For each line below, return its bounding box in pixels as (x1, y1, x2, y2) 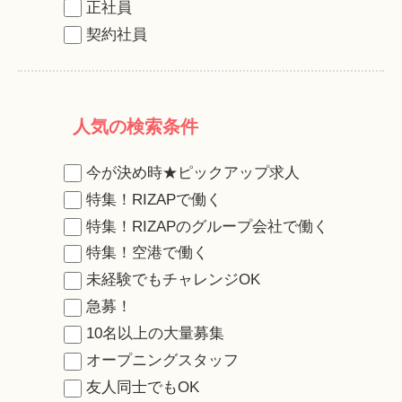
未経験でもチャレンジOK (85, 271, 260, 289)
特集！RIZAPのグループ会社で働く (85, 217, 328, 235)
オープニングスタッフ (85, 352, 239, 370)
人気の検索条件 (72, 116, 198, 136)
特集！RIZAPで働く (85, 190, 222, 208)
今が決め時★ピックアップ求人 (85, 163, 300, 181)
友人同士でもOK (85, 379, 199, 397)
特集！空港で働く (85, 244, 208, 262)
